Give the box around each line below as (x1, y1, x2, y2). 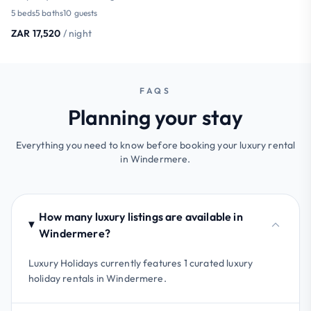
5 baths (35, 7, 64, 18)
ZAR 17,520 (11, 26, 61, 40)
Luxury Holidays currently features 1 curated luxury (28, 256, 253, 269)
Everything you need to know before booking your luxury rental (15, 138, 296, 151)
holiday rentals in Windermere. (28, 271, 167, 285)
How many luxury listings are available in (39, 209, 243, 224)
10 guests (63, 7, 98, 18)
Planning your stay (67, 103, 244, 131)
